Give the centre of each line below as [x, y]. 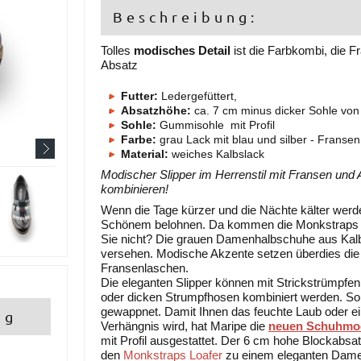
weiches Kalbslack [216, 154]
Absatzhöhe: [156, 110]
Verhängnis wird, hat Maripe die [185, 326]
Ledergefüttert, [197, 96]
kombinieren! [135, 189]
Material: [145, 154]
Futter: [139, 96]
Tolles [117, 50]
